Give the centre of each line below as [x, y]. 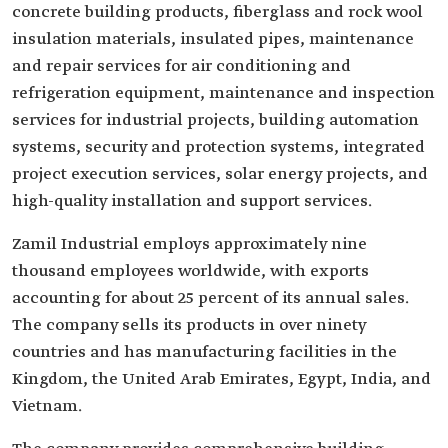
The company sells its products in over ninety [189, 325]
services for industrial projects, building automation [215, 120]
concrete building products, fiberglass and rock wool [217, 12]
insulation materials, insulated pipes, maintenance [213, 39]
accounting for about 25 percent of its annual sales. [210, 298]
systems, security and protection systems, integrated [218, 147]
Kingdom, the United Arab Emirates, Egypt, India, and [221, 379]
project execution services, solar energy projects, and [220, 174]
